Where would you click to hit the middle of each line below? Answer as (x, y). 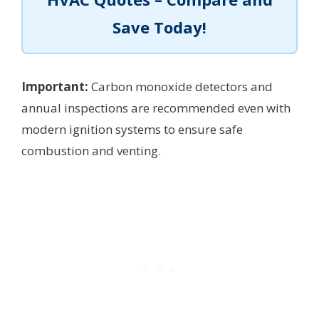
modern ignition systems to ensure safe (132, 130)
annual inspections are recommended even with (156, 108)
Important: (55, 87)
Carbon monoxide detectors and (181, 87)
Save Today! (159, 27)
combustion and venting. (91, 151)
